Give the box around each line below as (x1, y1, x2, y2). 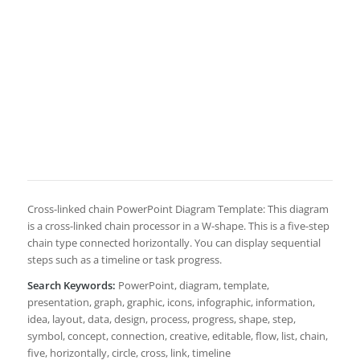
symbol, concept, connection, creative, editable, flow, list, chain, (27, 329, 328, 344)
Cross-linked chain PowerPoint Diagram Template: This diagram (27, 202, 329, 217)
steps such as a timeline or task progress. (27, 252, 222, 268)
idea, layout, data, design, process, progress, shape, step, (27, 312, 296, 327)
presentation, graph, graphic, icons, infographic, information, (27, 295, 315, 310)
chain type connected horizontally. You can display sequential (27, 235, 321, 251)
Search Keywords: (27, 278, 116, 293)
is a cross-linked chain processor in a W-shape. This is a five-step (27, 219, 329, 234)
